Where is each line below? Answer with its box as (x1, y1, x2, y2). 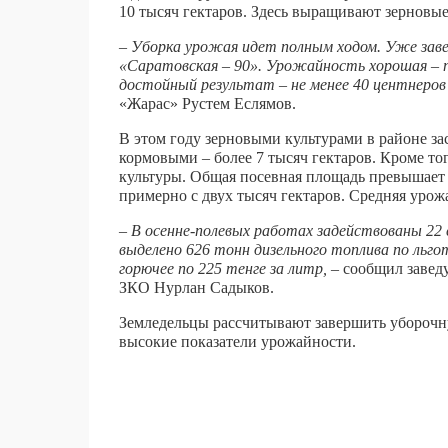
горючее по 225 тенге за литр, (119, 260, 327, 278)
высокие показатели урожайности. (119, 333, 356, 351)
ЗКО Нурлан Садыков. (119, 279, 274, 297)
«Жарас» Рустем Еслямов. (119, 95, 296, 113)
